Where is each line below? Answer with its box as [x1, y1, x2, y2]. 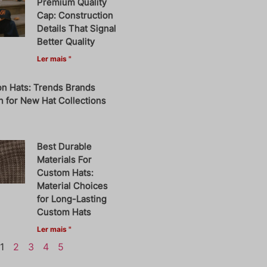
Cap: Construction [37, 9, 114, 21]
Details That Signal [37, 22, 117, 34]
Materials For [37, 153, 92, 165]
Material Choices [37, 179, 108, 191]
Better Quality [37, 35, 95, 47]
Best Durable [37, 140, 92, 152]
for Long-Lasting [37, 193, 107, 204]
